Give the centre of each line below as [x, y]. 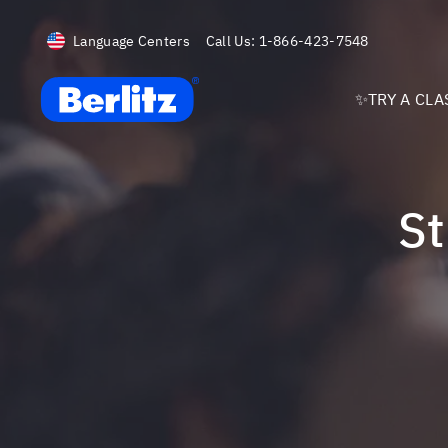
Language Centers [131, 40]
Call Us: [230, 40]
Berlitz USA [80, 87]
